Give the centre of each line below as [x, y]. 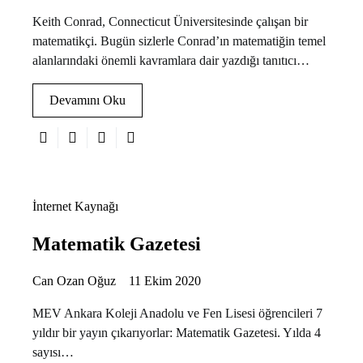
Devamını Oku [88, 100]
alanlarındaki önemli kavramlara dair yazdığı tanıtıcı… [171, 60]
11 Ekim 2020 [165, 280]
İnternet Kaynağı [75, 206]
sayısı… [53, 352]
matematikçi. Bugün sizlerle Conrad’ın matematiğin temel [179, 41]
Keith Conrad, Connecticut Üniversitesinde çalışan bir [170, 21]
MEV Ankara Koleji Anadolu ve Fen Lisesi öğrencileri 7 [177, 313]
